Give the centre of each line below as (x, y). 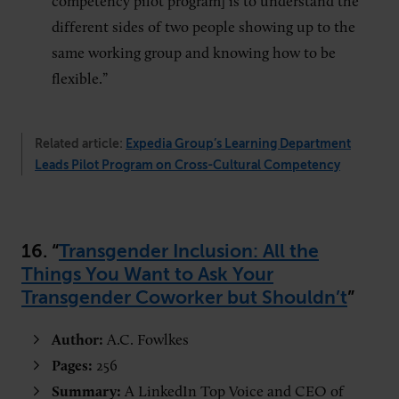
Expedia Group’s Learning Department (238, 143)
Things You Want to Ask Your (147, 274)
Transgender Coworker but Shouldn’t (184, 297)
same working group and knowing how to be (194, 53)
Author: (79, 341)
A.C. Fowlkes (148, 341)
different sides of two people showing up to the (204, 28)
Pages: (74, 366)
